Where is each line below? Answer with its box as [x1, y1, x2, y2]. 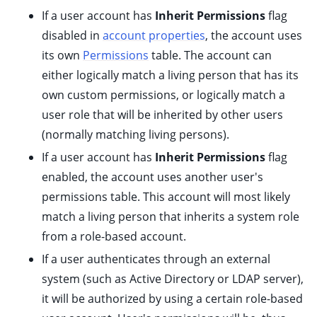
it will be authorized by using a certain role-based [42, 291, 304, 306]
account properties [103, 28, 206, 43]
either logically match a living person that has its [42, 67, 299, 83]
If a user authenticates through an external [42, 251, 271, 267]
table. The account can [149, 47, 272, 63]
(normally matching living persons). [42, 127, 230, 142]
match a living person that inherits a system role [42, 209, 300, 224]
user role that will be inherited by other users [42, 107, 284, 122]
